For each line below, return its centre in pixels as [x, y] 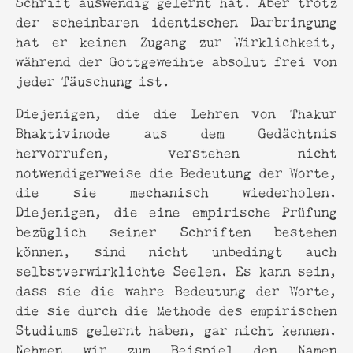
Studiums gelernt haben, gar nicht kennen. [176, 329]
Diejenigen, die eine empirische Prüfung [176, 210]
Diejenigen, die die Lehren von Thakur [176, 112]
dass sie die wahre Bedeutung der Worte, [176, 289]
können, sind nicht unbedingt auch [176, 250]
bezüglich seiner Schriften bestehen [176, 230]
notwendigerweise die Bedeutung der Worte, [176, 171]
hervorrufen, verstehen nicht [176, 151]
